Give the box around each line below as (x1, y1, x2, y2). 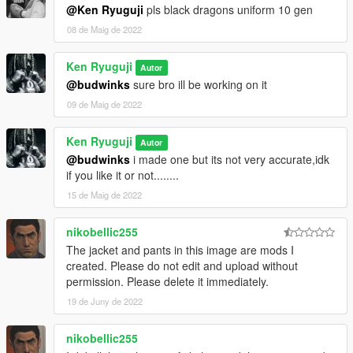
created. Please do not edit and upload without (66, 258, 298, 274)
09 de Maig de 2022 (67, 98, 142, 111)
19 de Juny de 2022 (67, 295, 143, 308)
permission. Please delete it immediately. (66, 273, 269, 290)
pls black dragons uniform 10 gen (143, 2, 313, 18)
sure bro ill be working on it (130, 76, 267, 93)
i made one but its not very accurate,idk (130, 151, 329, 168)
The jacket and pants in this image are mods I (66, 242, 294, 258)
